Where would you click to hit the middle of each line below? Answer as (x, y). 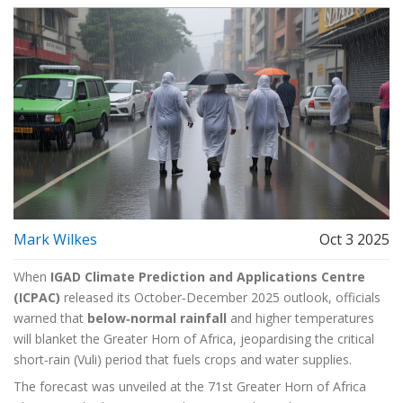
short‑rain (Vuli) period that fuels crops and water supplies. (183, 360)
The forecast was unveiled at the (111, 387)
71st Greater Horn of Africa (287, 387)
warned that (50, 318)
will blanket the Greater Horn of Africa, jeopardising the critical (194, 339)
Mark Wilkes (55, 240)
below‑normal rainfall (157, 318)
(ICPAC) (37, 298)
